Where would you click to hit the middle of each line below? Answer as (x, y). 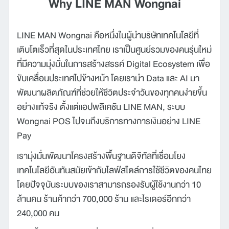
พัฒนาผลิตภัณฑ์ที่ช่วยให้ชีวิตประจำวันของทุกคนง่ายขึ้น (112, 92)
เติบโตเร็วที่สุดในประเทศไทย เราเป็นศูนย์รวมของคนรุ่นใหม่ (114, 49)
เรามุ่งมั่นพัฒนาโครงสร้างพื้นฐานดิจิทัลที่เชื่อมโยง (101, 156)
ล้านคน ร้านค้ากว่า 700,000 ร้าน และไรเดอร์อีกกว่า (104, 199)
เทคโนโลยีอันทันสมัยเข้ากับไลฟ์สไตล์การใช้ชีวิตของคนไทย (114, 170)
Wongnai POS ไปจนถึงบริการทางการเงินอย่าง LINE (109, 121)
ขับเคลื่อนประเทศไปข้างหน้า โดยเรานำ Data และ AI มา (108, 78)
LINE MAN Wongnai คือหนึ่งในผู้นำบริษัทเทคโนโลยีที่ (108, 35)
